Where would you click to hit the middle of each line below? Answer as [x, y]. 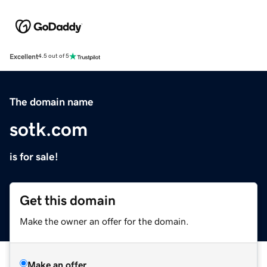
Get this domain [68, 200]
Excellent [24, 56]
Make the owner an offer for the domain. [104, 221]
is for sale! [34, 156]
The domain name [52, 102]
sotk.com [49, 129]
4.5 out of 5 [54, 56]
